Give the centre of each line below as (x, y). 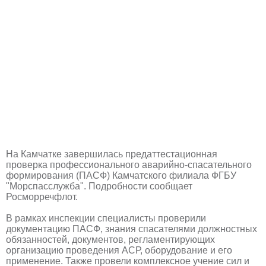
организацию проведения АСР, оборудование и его (119, 250)
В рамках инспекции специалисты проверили (106, 218)
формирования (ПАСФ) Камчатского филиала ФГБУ (121, 175)
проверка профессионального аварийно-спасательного (129, 164)
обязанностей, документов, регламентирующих (110, 239)
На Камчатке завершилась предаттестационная (112, 154)
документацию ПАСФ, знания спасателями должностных (132, 229)
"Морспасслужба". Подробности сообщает (99, 186)
